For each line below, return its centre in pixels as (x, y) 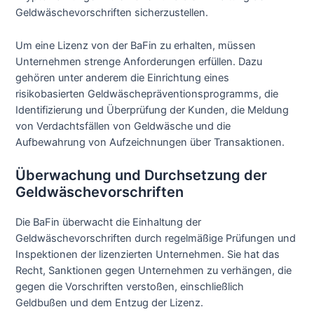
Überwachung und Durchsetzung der (142, 176)
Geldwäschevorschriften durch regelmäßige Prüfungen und (156, 239)
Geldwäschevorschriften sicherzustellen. (112, 13)
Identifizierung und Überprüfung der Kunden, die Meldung (152, 110)
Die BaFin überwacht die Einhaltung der (109, 223)
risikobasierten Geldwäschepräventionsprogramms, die (147, 94)
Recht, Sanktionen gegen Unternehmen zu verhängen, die (154, 271)
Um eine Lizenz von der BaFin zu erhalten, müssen (136, 45)
